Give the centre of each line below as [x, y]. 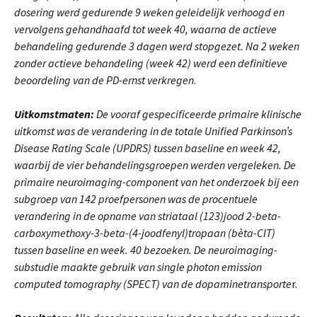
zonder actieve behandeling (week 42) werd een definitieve [151, 63]
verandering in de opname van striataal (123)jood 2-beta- [148, 216]
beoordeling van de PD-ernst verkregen [104, 80]
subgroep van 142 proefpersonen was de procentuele [136, 199]
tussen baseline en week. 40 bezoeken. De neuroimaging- [146, 250]
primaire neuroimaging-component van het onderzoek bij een [156, 182]
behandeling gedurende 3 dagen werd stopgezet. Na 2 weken [157, 46]
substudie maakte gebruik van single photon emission [138, 267]
